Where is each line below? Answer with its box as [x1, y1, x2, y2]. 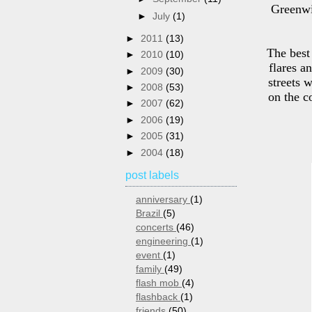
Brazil [136, 208, 163, 219]
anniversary [136, 194, 190, 205]
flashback [136, 292, 180, 303]
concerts [136, 222, 176, 233]
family [136, 264, 164, 275]
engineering [136, 236, 191, 247]
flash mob [136, 278, 182, 289]
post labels [125, 169, 179, 182]
